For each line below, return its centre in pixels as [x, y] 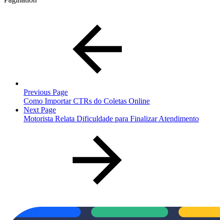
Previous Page [46, 92]
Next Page [40, 110]
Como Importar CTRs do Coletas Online [87, 101]
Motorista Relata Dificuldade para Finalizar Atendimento [111, 118]
